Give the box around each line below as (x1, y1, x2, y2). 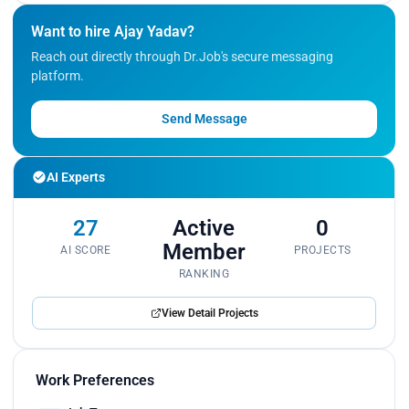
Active (173, 215, 236, 241)
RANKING (178, 267, 230, 280)
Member (162, 238, 246, 265)
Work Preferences (36, 371, 154, 389)
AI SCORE (60, 243, 111, 257)
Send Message (161, 110, 247, 126)
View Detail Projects (161, 306, 258, 320)
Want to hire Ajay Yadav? (31, 22, 194, 40)
